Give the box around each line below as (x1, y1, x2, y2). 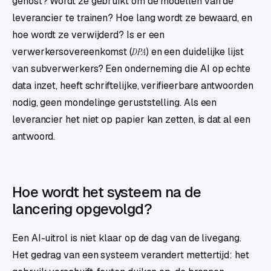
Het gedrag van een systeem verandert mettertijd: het (12, 249, 249, 262)
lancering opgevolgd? (12, 200, 152, 219)
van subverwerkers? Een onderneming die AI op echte (12, 62, 251, 76)
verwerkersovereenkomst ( (12, 45, 132, 59)
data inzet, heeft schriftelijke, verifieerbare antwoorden (12, 79, 253, 93)
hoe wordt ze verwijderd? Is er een (12, 28, 165, 42)
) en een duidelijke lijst (145, 45, 244, 59)
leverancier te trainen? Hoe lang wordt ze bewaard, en (12, 11, 252, 25)
